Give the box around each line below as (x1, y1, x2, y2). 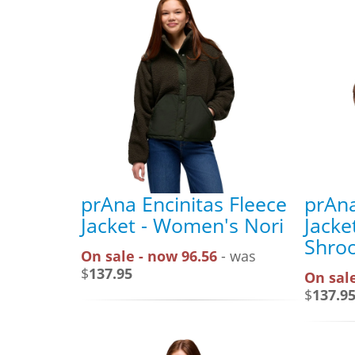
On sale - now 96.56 (81, 246, 217, 265)
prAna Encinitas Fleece (81, 189, 287, 217)
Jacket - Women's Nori (81, 211, 284, 239)
